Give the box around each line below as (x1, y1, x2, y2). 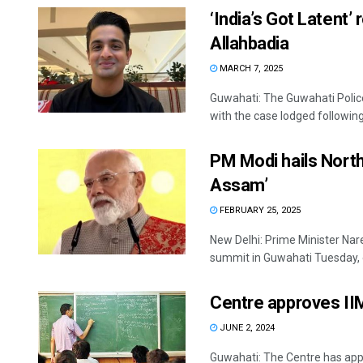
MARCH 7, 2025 (217, 63, 283, 75)
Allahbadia (210, 33, 289, 54)
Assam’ (210, 175, 268, 196)
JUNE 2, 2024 (217, 322, 275, 334)
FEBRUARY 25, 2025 (217, 205, 301, 216)
